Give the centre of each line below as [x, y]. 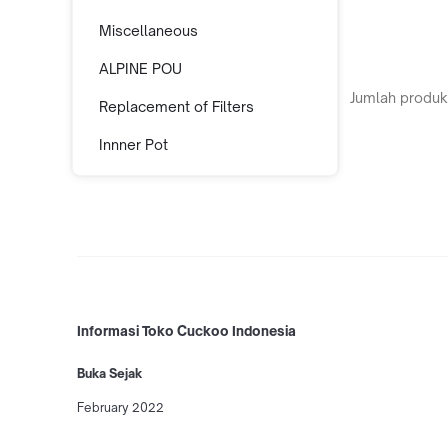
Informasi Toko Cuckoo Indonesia [186, 330]
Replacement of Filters [176, 106]
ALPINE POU [140, 68]
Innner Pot [133, 144]
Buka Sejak [109, 373]
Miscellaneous [148, 30]
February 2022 [120, 407]
